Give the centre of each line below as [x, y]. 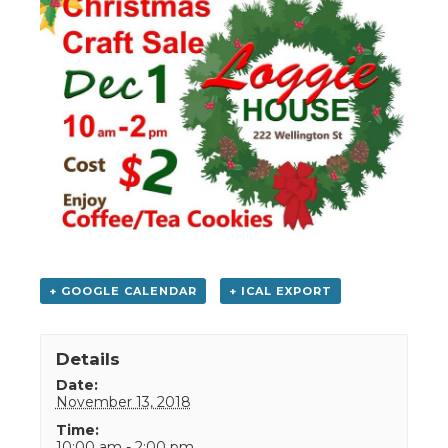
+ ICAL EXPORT [280, 290]
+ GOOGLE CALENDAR [123, 290]
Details [87, 358]
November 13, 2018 [123, 401]
